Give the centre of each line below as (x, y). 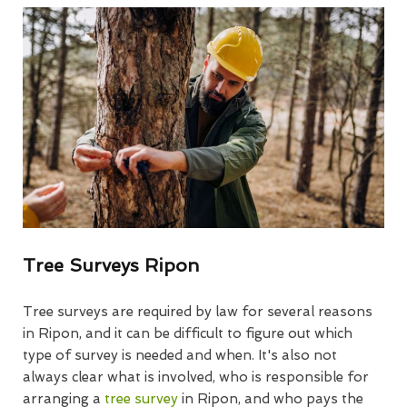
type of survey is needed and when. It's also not (180, 355)
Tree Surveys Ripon (111, 265)
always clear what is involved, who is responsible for (196, 377)
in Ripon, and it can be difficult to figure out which (188, 333)
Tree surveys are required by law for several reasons (198, 311)
